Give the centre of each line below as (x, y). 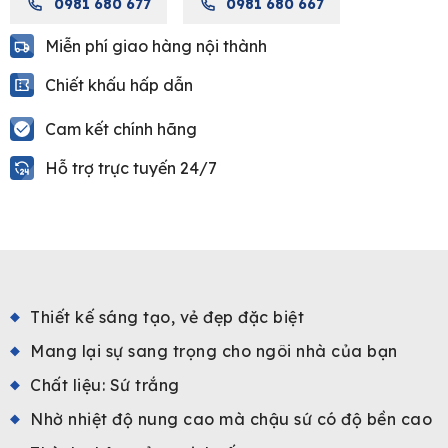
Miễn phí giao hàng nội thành (156, 45)
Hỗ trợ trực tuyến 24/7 (131, 167)
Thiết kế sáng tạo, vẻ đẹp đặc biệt (167, 316)
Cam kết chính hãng (121, 128)
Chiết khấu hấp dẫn (119, 84)
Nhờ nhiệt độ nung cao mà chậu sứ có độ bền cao (231, 418)
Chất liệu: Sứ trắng (105, 384)
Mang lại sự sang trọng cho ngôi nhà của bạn (214, 350)
